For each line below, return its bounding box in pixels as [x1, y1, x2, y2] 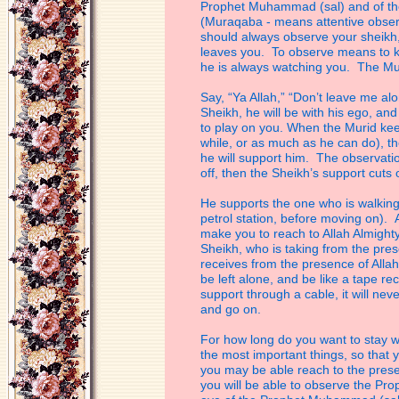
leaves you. [200, 45, 272, 59]
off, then [200, 166, 250, 180]
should [200, 29, 241, 44]
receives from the [200, 256, 302, 271]
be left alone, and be [200, 272, 320, 286]
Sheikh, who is [200, 241, 285, 256]
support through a [200, 287, 305, 301]
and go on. [200, 302, 261, 316]
